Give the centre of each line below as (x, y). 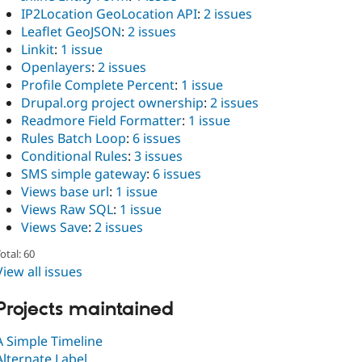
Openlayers (56, 67)
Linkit (38, 50)
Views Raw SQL (67, 210)
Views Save (55, 227)
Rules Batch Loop (74, 139)
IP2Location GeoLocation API (109, 14)
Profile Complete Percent (98, 85)
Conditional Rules (74, 156)
